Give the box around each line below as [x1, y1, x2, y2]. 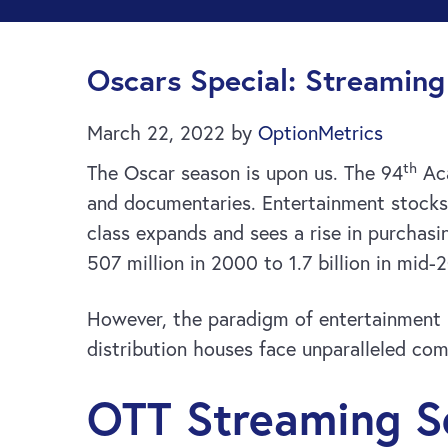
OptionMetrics [258, 119, 383, 146]
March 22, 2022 [87, 119, 225, 146]
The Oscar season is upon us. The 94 [87, 159, 403, 186]
